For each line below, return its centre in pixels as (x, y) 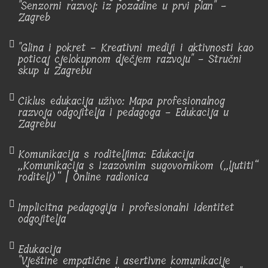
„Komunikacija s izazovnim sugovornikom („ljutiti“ (138, 166)
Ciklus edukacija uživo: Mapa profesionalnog (121, 101)
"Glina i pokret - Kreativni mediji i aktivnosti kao (136, 48)
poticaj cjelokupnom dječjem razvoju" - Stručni (130, 59)
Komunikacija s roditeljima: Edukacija (106, 154)
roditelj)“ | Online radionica (83, 177)
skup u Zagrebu (55, 71)
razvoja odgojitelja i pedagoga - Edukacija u (123, 112)
